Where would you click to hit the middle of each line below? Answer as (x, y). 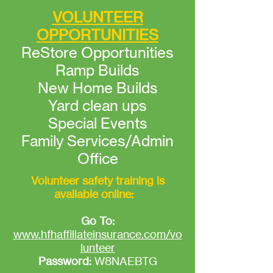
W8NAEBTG (124, 261)
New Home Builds (97, 88)
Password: (65, 261)
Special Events (97, 123)
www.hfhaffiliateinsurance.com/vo (97, 234)
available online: (96, 194)
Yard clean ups (97, 106)
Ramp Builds (97, 70)
